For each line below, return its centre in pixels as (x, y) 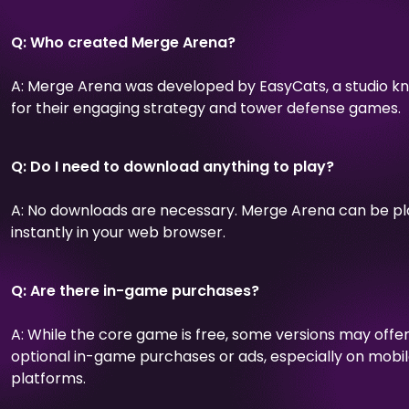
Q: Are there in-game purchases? (135, 290)
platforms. (48, 378)
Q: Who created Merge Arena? (123, 42)
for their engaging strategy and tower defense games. (206, 108)
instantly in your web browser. (118, 232)
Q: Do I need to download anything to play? (173, 166)
